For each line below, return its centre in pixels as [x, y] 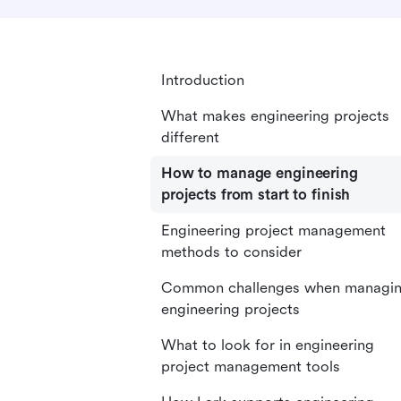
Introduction [203, 80]
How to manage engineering [260, 173]
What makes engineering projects [275, 116]
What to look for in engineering [268, 345]
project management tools [251, 367]
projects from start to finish [256, 195]
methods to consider [231, 252]
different [190, 137]
